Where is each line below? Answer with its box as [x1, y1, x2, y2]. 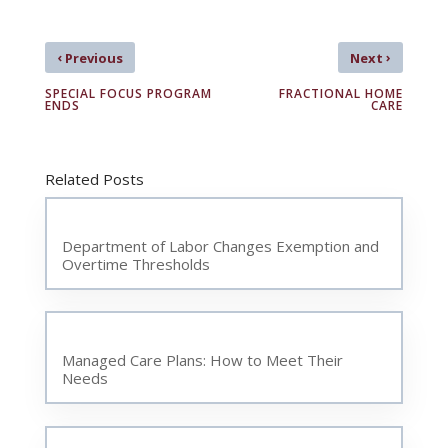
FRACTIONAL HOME [279, 84, 404, 102]
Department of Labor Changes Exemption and [61, 235, 379, 256]
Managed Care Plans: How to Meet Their [61, 350, 343, 371]
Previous [61, 48, 123, 67]
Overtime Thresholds [61, 253, 210, 274]
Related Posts [44, 168, 144, 189]
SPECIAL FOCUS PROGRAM [44, 84, 212, 102]
